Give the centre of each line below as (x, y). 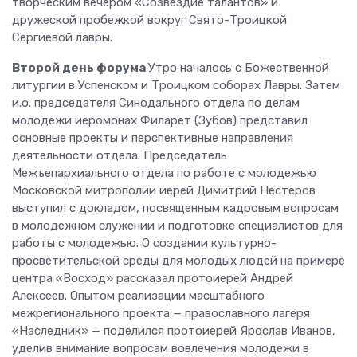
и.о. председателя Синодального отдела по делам (156, 102)
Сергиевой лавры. (62, 37)
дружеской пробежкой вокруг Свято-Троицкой (149, 20)
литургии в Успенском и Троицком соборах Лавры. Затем (176, 85)
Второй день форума (80, 67)
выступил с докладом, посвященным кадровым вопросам (175, 208)
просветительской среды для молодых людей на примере (178, 260)
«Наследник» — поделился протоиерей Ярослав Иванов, (174, 330)
